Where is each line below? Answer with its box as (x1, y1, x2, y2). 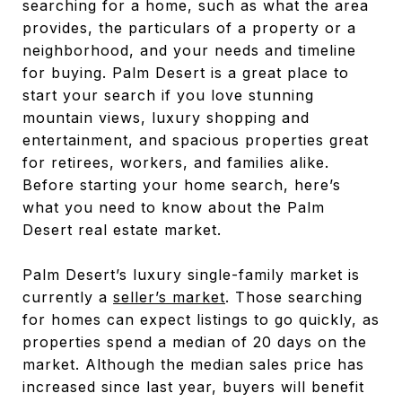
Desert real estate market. (22, 221, 222, 239)
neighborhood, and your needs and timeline (22, 41, 356, 59)
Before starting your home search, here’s (22, 176, 341, 194)
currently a (22, 288, 113, 306)
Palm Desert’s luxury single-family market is (22, 266, 360, 284)
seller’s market (113, 288, 225, 306)
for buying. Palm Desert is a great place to (22, 64, 349, 82)
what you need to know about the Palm (22, 198, 325, 216)
